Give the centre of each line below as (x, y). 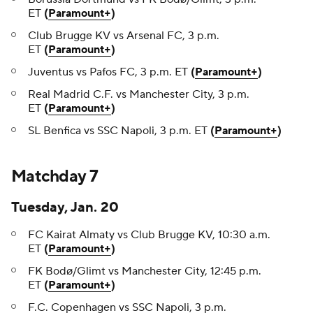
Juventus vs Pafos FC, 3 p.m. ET (109, 72)
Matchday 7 (54, 177)
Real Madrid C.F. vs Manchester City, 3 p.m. (139, 95)
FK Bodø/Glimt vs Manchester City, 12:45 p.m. (145, 271)
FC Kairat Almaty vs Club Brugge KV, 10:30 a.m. (149, 235)
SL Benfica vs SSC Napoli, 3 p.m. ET (119, 131)
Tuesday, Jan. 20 (65, 208)
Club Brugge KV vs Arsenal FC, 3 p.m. (124, 36)
